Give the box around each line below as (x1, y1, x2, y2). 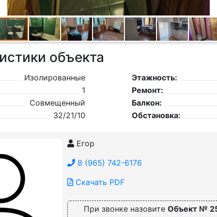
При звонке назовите (84, 204, 168, 214)
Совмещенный (29, 98, 85, 108)
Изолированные (24, 73, 85, 82)
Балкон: (131, 98, 162, 108)
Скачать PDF (73, 177, 124, 187)
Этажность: (131, 73, 177, 82)
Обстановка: (131, 110, 181, 120)
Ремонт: (131, 85, 163, 95)
